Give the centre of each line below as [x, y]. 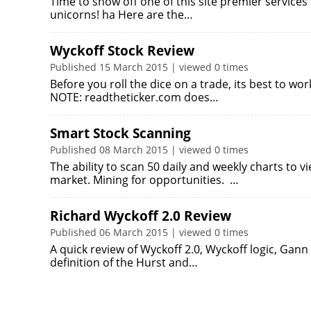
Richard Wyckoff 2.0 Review [141, 216]
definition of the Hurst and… [124, 262]
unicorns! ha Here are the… [121, 15]
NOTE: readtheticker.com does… [134, 97]
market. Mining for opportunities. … [144, 180]
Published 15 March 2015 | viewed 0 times [149, 67]
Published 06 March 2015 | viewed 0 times [149, 232]
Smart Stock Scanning [120, 133]
